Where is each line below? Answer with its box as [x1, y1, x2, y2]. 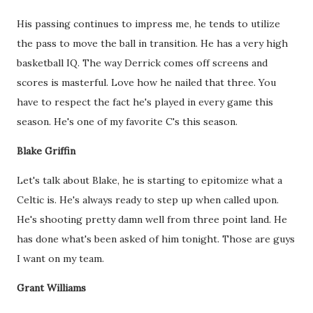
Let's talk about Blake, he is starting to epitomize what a [17, 173, 282, 187]
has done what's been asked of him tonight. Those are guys [17, 232, 295, 245]
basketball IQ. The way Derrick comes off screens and [17, 56, 268, 69]
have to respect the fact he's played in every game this [17, 95, 273, 108]
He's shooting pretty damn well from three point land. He [17, 212, 287, 226]
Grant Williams [17, 281, 86, 294]
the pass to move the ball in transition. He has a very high [17, 36, 288, 50]
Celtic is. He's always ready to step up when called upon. [17, 193, 279, 206]
